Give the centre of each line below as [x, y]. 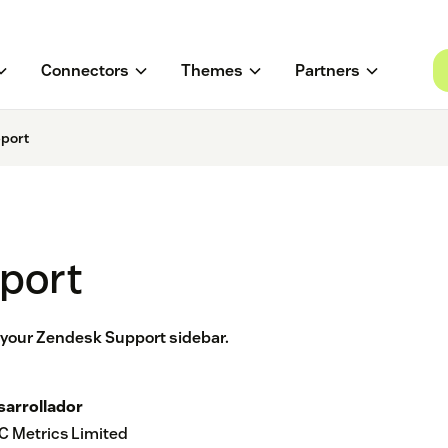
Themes [211, 71]
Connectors [84, 71]
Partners [327, 71]
